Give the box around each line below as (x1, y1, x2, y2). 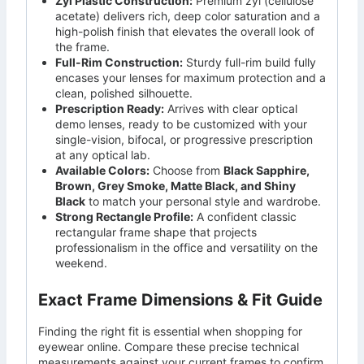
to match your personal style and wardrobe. (85, 194, 321, 209)
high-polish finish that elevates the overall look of (55, 24, 314, 39)
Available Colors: (55, 163, 149, 178)
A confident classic (193, 210, 297, 224)
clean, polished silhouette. (55, 86, 193, 101)
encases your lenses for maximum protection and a (55, 71, 326, 85)
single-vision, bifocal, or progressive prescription (55, 132, 313, 147)
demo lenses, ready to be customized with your (55, 117, 307, 132)
